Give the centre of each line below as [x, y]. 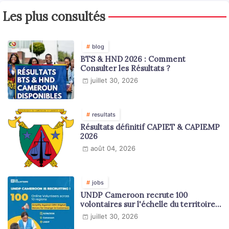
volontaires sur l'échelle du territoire [148, 204]
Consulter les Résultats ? [125, 68]
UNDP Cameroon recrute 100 [134, 195]
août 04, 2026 [113, 148]
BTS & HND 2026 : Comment [133, 59]
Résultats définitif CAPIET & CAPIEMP [150, 127]
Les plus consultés [54, 17]
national [95, 214]
